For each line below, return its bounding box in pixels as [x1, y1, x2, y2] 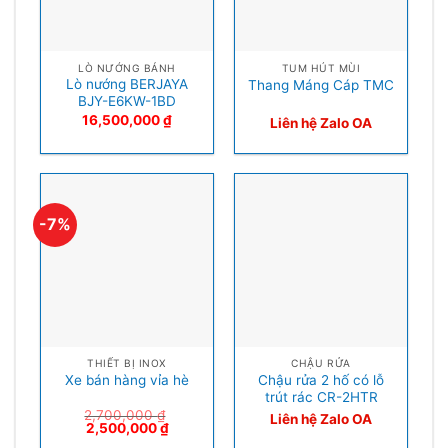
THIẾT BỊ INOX [87, 357, 167, 370]
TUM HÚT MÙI [281, 61, 361, 74]
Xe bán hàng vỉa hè [65, 372, 189, 389]
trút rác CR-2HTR [264, 388, 378, 405]
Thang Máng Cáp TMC [248, 77, 394, 94]
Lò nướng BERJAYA [66, 76, 188, 93]
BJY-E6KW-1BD [78, 93, 176, 110]
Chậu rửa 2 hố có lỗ [258, 371, 384, 388]
